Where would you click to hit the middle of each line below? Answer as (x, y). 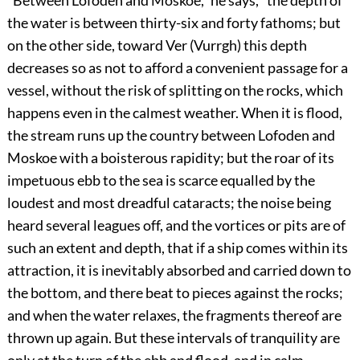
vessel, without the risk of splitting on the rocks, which (175, 90)
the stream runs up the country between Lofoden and (171, 135)
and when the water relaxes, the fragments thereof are (174, 315)
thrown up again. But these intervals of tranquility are (173, 338)
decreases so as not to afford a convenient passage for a (177, 68)
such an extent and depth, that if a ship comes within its (177, 248)
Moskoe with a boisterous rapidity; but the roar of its (170, 158)
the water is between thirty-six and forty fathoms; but (174, 23)
